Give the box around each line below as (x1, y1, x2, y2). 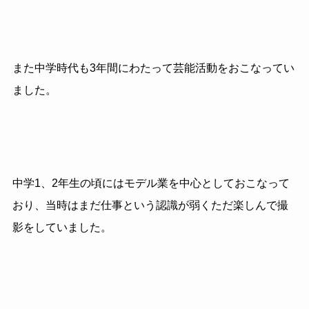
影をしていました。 (12, 221, 112, 234)
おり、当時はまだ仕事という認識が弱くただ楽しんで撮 (12, 199, 288, 212)
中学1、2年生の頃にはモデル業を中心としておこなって (12, 177, 290, 190)
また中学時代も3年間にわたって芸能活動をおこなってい (12, 61, 295, 74)
